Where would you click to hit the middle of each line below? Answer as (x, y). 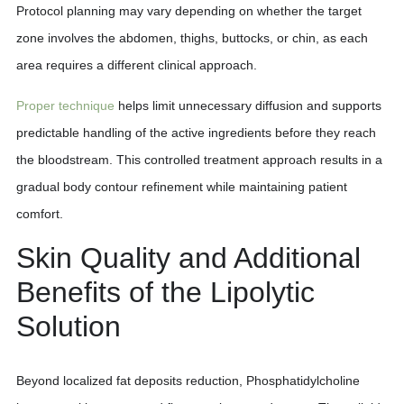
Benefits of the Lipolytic (165, 292)
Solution (69, 326)
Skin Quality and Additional (188, 257)
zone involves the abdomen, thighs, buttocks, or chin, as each (192, 37)
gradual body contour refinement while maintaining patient (182, 186)
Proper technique (65, 105)
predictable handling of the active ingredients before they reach (196, 132)
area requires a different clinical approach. (137, 64)
